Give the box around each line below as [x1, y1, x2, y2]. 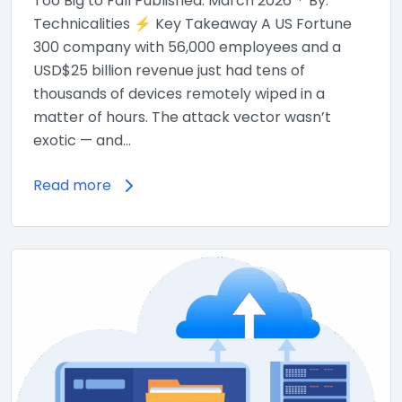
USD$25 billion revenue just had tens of [33, 59, 305, 81]
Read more [33, 174, 111, 196]
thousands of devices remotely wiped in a [33, 83, 325, 104]
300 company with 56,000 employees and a [33, 36, 341, 57]
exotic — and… [33, 129, 131, 151]
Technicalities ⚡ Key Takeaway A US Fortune [33, 13, 352, 34]
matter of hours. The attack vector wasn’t [33, 106, 331, 127]
